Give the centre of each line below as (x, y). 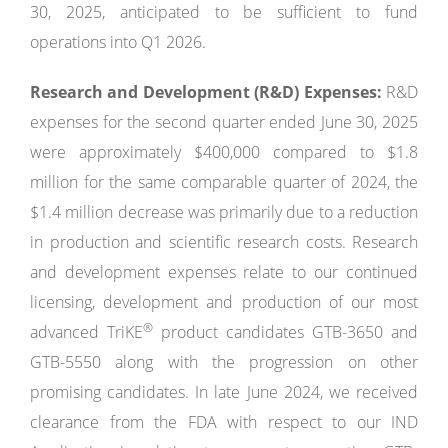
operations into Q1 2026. (118, 42)
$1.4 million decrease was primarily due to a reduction (224, 212)
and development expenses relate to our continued (224, 272)
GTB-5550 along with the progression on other (224, 362)
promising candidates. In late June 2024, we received (224, 392)
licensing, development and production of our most (224, 302)
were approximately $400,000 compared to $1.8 (224, 152)
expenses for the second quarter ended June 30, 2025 (224, 122)
